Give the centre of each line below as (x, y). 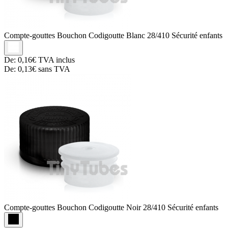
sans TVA (53, 69)
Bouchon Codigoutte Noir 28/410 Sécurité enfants (138, 207)
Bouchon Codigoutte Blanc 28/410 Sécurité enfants (140, 35)
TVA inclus (55, 60)
